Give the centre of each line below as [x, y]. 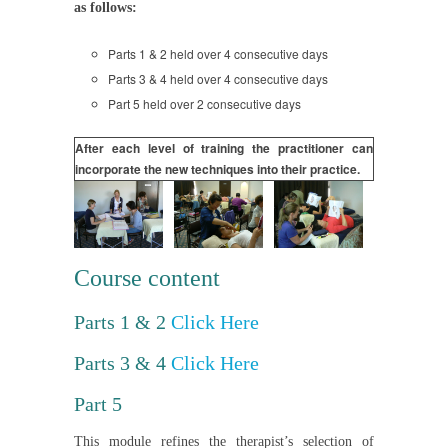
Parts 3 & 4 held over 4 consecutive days [217, 79]
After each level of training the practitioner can [224, 148]
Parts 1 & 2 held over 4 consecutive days [217, 54]
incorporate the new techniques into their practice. [217, 169]
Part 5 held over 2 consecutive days [204, 104]
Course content [147, 277]
